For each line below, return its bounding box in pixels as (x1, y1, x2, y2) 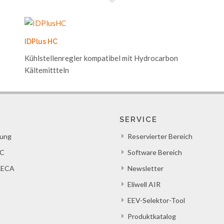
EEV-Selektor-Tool (127, 196, 185, 204)
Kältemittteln (24, 65, 69, 74)
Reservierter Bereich (127, 132, 192, 140)
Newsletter (127, 164, 163, 172)
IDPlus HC (24, 37, 57, 45)
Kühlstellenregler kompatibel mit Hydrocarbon (24, 53, 178, 62)
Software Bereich (127, 148, 182, 156)
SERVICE (119, 115, 157, 124)
